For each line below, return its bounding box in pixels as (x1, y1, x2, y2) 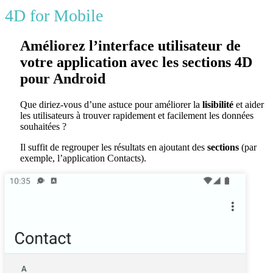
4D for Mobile (5, 6, 103, 26)
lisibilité (200, 99, 233, 110)
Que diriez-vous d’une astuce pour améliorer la (20, 99, 200, 110)
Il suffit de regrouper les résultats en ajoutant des (20, 142, 207, 153)
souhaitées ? (20, 121, 66, 132)
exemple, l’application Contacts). (20, 153, 146, 164)
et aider (233, 99, 264, 110)
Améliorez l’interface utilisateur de (20, 38, 241, 54)
